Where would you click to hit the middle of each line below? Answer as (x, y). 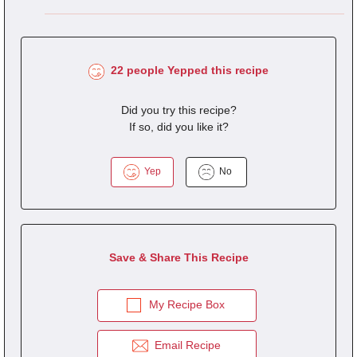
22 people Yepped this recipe (186, 71)
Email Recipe (184, 345)
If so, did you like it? (178, 127)
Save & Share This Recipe (178, 258)
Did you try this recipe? (178, 110)
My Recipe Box (187, 305)
